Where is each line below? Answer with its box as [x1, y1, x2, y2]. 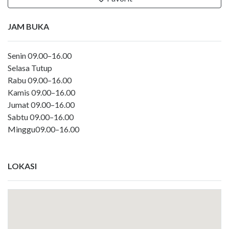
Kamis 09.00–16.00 [8, 87, 75, 98]
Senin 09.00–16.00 [8, 51, 72, 61]
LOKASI [8, 161, 37, 171]
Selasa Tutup [8, 63, 52, 73]
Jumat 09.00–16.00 [8, 100, 75, 110]
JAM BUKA [8, 21, 49, 32]
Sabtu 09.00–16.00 [8, 112, 74, 122]
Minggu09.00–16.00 [8, 124, 79, 134]
